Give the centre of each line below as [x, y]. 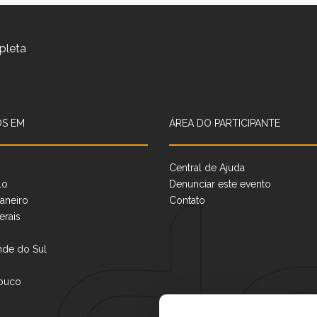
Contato [187, 200]
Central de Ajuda [207, 167]
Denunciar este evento [220, 184]
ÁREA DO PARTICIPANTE [225, 123]
